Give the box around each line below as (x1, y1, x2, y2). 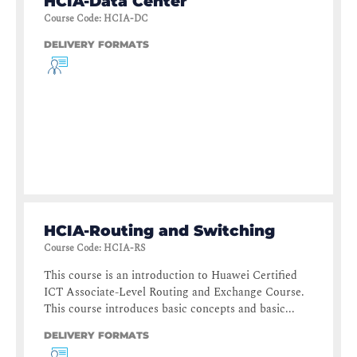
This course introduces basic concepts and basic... (44, 300, 295, 318)
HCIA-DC (104, 11, 148, 27)
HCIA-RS (104, 241, 145, 257)
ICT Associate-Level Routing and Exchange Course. (44, 284, 304, 301)
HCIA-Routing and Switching (44, 222, 275, 241)
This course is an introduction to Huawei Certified (44, 267, 297, 284)
